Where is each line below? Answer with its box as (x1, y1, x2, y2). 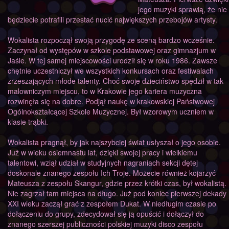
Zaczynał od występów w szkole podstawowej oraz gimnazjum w (8, 45, 216, 55)
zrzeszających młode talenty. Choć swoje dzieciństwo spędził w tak (8, 76, 223, 86)
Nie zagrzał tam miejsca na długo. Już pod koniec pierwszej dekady (8, 188, 226, 198)
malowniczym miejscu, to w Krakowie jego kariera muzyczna (8, 86, 202, 96)
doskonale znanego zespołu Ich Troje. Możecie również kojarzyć (8, 168, 216, 178)
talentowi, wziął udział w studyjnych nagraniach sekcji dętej (8, 157, 198, 168)
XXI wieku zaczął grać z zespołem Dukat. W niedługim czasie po (8, 198, 216, 209)
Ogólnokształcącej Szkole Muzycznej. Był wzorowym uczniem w (8, 106, 214, 117)
